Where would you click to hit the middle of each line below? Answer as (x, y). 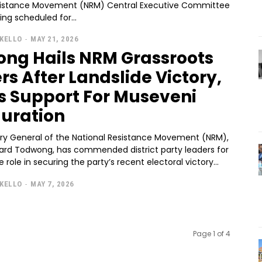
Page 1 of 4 (212, 234)
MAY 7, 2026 (52, 184)
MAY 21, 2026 (55, 39)
